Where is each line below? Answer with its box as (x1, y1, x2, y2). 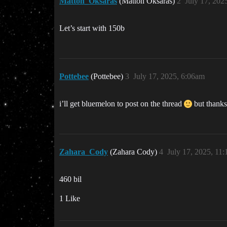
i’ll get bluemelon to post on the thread (59, 99, 184, 108)
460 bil (59, 175, 82, 184)
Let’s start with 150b (59, 24, 125, 33)
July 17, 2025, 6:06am (133, 72, 205, 81)
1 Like (59, 194, 80, 203)
